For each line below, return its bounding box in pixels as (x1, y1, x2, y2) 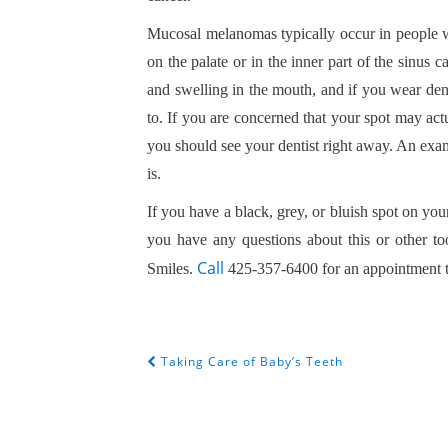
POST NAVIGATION (147, 363, 294, 385)
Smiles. (147, 260, 197, 277)
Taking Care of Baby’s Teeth (157, 353, 343, 370)
